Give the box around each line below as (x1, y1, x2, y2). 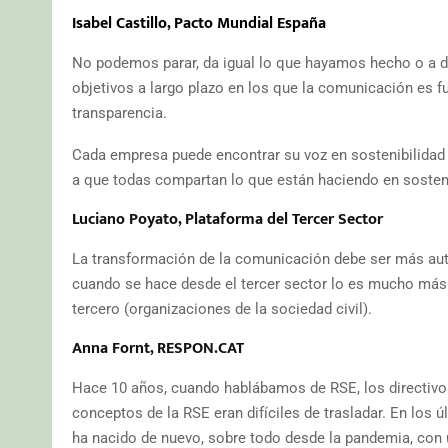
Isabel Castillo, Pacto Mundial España (72, 9, 326, 37)
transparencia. (72, 103, 167, 122)
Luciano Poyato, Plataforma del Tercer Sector (72, 205, 383, 233)
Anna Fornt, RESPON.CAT (72, 334, 244, 362)
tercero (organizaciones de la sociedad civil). (72, 299, 372, 318)
